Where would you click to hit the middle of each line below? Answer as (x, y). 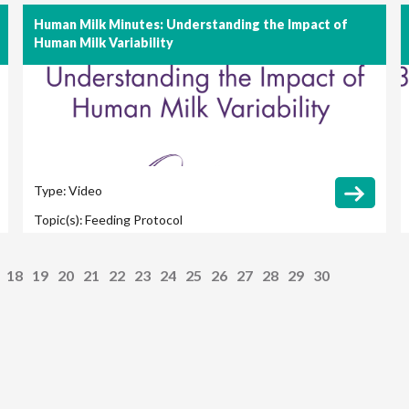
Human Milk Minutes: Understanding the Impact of (191, 25)
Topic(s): (59, 220)
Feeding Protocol (134, 220)
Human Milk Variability (104, 43)
